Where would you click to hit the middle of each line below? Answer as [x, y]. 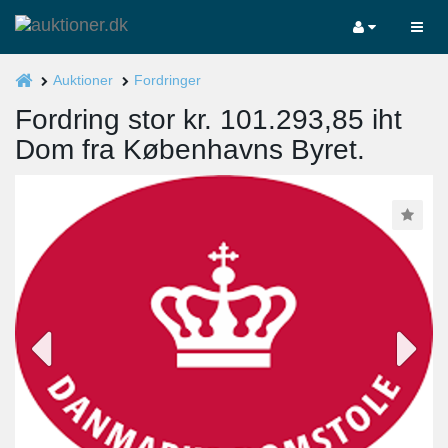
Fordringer [167, 80]
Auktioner [83, 80]
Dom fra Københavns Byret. [190, 149]
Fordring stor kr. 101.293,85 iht [208, 119]
